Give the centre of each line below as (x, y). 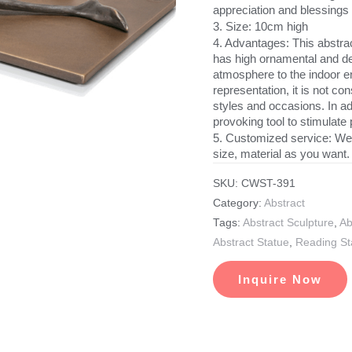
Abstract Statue (251, 243)
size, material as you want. (281, 153)
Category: (238, 203)
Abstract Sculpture (288, 223)
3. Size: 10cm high (260, 26)
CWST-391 (268, 184)
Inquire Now (280, 280)
